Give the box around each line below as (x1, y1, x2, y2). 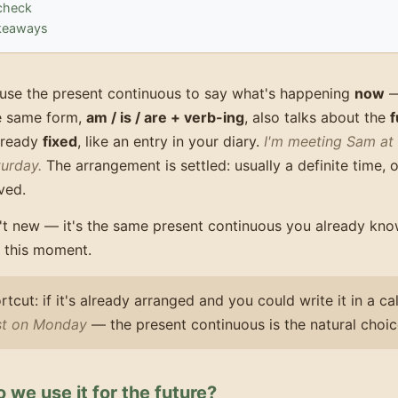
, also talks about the (244, 107, 390, 126)
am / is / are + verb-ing (86, 107, 244, 126)
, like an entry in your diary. (77, 131, 264, 150)
